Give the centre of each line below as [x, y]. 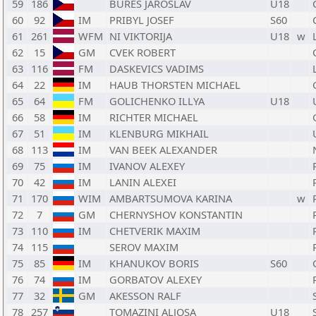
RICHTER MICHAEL [154, 117]
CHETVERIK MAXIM [155, 231]
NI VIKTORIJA [141, 36]
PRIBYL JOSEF [142, 20]
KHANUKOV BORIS [154, 263]
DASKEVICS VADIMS [157, 68]
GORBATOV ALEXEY [156, 279]
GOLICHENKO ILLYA [157, 101]
